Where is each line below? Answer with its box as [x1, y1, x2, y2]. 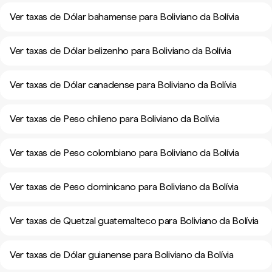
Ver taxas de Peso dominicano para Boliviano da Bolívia [10, 181, 239, 192]
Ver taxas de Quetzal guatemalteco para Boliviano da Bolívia [10, 215, 259, 226]
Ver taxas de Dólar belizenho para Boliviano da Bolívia [10, 45, 231, 56]
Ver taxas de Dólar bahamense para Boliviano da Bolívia [10, 11, 239, 22]
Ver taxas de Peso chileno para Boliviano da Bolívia [10, 113, 220, 124]
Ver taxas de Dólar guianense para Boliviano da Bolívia [10, 249, 234, 260]
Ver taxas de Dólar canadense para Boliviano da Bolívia [10, 79, 237, 90]
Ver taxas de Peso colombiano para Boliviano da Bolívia [10, 147, 239, 158]
